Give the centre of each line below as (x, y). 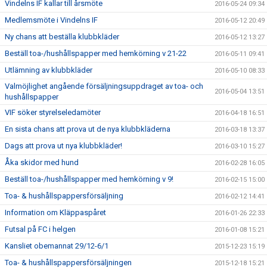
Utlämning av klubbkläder (49, 70)
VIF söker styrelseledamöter (53, 112)
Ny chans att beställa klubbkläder (62, 37)
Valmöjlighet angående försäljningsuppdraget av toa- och (104, 86)
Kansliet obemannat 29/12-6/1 (57, 246)
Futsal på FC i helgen (40, 229)
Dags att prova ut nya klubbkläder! (63, 146)
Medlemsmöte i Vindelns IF (51, 20)
